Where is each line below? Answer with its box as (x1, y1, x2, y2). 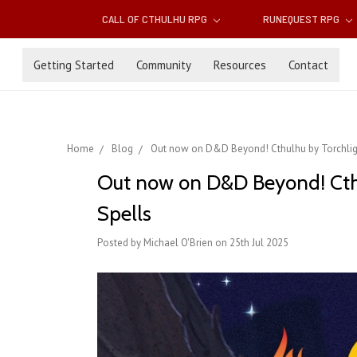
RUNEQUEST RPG (262, 12, 342, 26)
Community (136, 57, 191, 73)
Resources (214, 57, 266, 73)
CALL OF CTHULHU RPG (102, 12, 210, 26)
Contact (288, 57, 328, 73)
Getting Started (33, 57, 114, 73)
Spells (97, 201, 151, 227)
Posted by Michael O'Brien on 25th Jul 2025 (97, 236, 288, 250)
